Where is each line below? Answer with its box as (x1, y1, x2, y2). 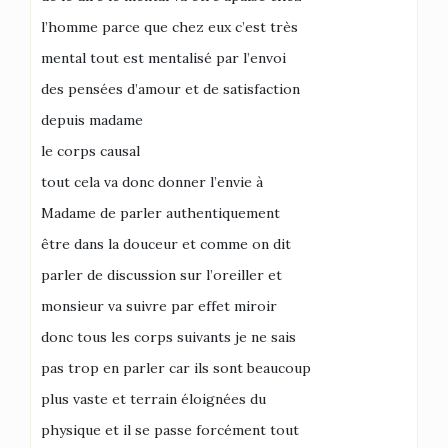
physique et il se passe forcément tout (41, 420, 299, 439)
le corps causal (41, 141, 140, 160)
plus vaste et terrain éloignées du (41, 389, 266, 408)
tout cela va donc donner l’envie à (41, 172, 263, 191)
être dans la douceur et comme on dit (41, 234, 291, 253)
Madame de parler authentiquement (41, 203, 280, 222)
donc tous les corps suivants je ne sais (41, 327, 296, 346)
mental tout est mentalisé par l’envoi (41, 48, 286, 67)
